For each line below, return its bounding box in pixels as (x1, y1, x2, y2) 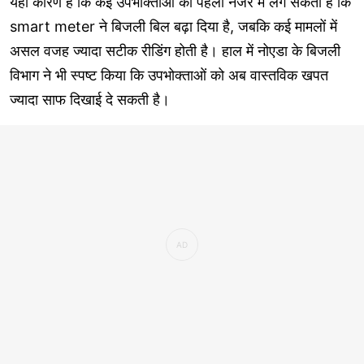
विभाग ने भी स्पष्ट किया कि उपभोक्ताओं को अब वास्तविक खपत (10, 66, 328, 84)
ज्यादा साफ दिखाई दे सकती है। (10, 90, 170, 108)
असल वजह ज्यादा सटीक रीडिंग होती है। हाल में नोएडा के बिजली (10, 41, 340, 59)
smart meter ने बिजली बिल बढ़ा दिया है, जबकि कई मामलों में (10, 17, 337, 35)
